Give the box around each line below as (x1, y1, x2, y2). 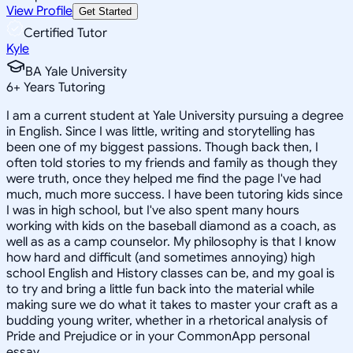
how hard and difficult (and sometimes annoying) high (6, 249, 315, 266)
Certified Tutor (24, 24, 107, 41)
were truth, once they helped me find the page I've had (6, 170, 321, 187)
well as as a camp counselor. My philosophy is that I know (6, 233, 336, 250)
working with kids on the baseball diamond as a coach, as (6, 217, 336, 234)
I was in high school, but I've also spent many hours (6, 202, 299, 218)
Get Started (79, 5, 132, 17)
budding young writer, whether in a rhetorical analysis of (6, 312, 328, 329)
